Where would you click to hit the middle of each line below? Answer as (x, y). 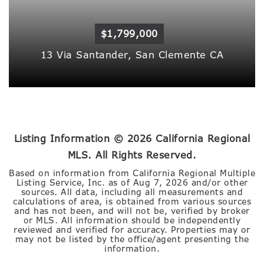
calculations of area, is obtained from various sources (132, 202)
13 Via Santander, (88, 55)
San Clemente (173, 55)
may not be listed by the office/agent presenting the (132, 239)
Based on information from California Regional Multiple (132, 173)
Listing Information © (70, 139)
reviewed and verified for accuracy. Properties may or (132, 230)
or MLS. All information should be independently (132, 220)
